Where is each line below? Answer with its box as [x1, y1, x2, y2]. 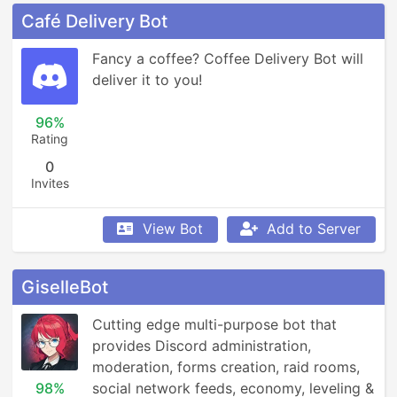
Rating [31, 131, 68, 146]
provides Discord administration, [92, 337, 311, 354]
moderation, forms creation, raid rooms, [92, 358, 360, 376]
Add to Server [267, 220, 361, 237]
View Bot [143, 220, 203, 237]
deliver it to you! [92, 71, 202, 89]
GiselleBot [21, 276, 108, 298]
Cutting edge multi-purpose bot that [92, 315, 337, 333]
